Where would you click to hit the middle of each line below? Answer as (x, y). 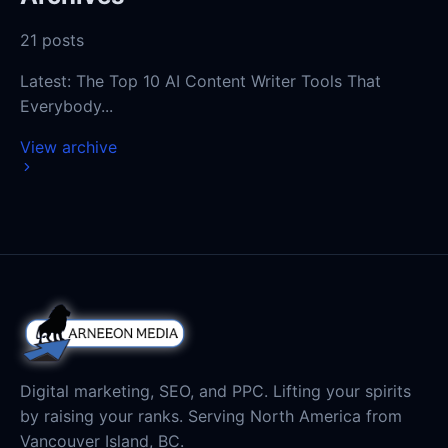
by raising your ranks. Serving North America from (211, 416)
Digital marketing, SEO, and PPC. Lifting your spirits (215, 391)
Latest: (45, 81)
